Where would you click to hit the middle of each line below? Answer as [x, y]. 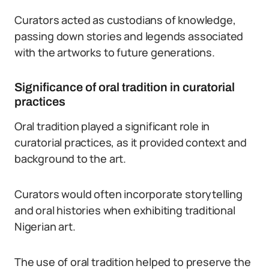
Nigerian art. [45, 226]
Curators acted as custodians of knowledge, [125, 20]
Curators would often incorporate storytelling [128, 194]
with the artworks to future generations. [115, 52]
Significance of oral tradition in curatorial [125, 87]
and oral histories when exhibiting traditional [125, 210]
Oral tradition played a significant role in [112, 126]
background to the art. [71, 159]
